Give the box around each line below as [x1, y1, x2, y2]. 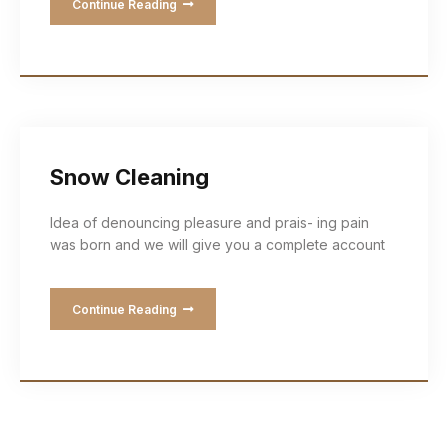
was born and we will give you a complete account [50, 236, 385, 253]
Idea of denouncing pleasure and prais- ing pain [50, 214, 369, 231]
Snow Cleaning [50, 164, 209, 190]
